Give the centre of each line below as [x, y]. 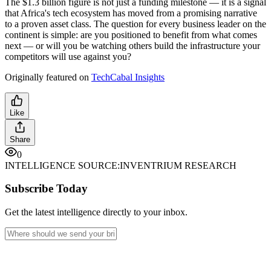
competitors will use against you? [68, 56]
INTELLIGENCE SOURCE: [62, 165]
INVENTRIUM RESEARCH [178, 165]
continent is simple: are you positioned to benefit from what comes [131, 34]
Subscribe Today [46, 189]
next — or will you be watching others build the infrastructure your [132, 45]
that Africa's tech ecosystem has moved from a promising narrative [131, 13]
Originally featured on [48, 77]
